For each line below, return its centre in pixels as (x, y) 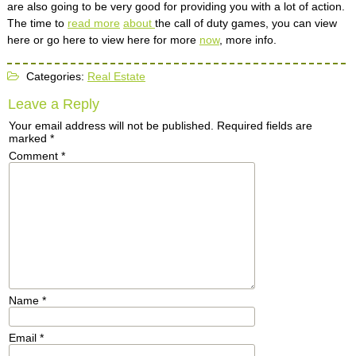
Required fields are (264, 126)
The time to (37, 23)
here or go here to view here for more (103, 40)
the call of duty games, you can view (246, 23)
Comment (35, 156)
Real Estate (116, 76)
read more (93, 23)
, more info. (248, 40)
